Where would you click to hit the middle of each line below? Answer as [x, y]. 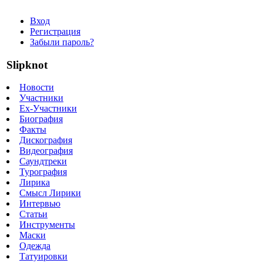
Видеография [46, 151]
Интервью [40, 204]
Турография [43, 172]
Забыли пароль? [62, 42]
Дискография [46, 140]
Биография [41, 119]
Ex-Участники [48, 109]
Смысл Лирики [50, 193]
